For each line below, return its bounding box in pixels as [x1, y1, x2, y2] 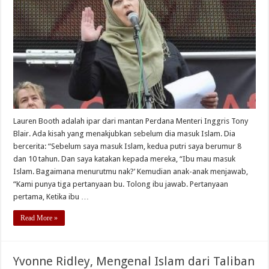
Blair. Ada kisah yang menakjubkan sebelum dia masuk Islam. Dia [13, 129, 236, 139]
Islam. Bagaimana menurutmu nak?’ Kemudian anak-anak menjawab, [13, 167, 249, 177]
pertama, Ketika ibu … [13, 192, 89, 202]
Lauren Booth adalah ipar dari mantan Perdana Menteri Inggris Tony [13, 116, 249, 126]
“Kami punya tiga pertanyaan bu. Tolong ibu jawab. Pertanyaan [13, 180, 229, 189]
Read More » [20, 214, 58, 223]
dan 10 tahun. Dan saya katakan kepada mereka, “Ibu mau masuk [13, 154, 236, 164]
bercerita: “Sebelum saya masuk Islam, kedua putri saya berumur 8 [13, 142, 242, 151]
